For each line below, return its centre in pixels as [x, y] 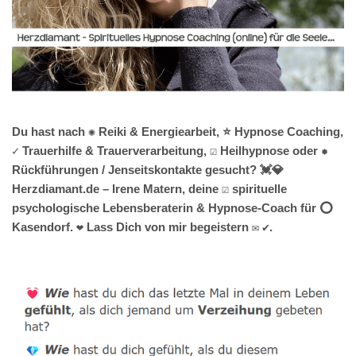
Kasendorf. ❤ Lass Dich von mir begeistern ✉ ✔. [142, 227]
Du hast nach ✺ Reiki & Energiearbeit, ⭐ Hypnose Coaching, [178, 132]
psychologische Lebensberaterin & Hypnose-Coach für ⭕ [172, 208]
